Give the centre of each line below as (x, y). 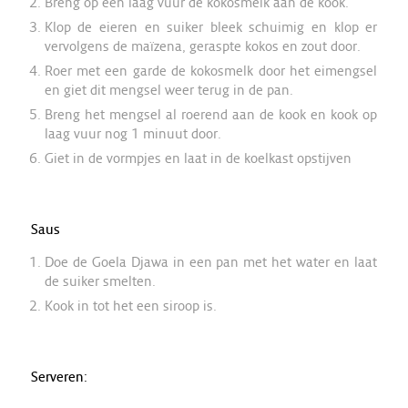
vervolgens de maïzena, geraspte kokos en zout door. (202, 46)
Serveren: (59, 377)
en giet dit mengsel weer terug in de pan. (168, 89)
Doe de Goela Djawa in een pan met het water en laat (211, 262)
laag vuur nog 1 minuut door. (133, 133)
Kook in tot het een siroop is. (130, 306)
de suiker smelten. (100, 281)
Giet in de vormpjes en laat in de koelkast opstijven (198, 158)
